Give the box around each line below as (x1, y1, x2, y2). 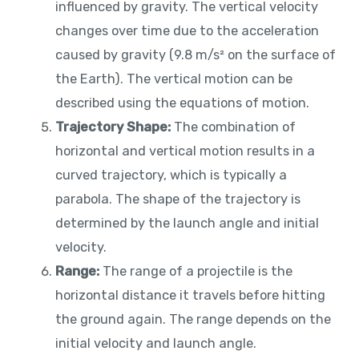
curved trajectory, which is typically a (55, 167, 288, 183)
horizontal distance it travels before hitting (55, 287, 326, 303)
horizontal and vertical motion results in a (55, 143, 316, 159)
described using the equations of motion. (55, 95, 310, 111)
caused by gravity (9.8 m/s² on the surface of (55, 46, 337, 63)
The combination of (171, 119, 296, 135)
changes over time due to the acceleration (55, 22, 320, 38)
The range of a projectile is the (99, 263, 293, 279)
